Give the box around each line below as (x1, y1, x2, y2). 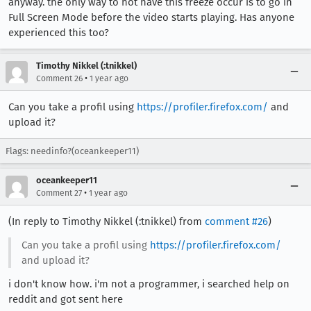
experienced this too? (8, 26, 109, 39)
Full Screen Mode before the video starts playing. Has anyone (8, 11, 294, 24)
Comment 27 (36, 188, 82, 198)
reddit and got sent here (8, 293, 123, 305)
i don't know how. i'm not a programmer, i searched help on (8, 278, 289, 290)
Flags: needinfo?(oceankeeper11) (6, 146, 139, 156)
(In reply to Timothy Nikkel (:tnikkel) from (8, 215, 205, 228)
